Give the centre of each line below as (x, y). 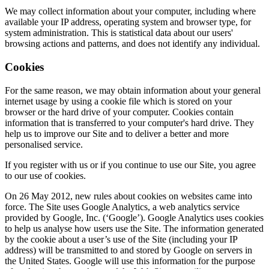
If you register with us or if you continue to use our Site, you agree (130, 165)
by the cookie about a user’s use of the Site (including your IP (121, 239)
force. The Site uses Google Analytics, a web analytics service (122, 207)
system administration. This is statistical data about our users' (119, 33)
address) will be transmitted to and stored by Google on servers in (128, 250)
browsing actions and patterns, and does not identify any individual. (132, 44)
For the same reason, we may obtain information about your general (133, 90)
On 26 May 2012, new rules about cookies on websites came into (128, 196)
